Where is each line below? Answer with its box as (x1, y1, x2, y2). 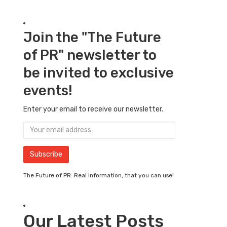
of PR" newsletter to (23, 46, 157, 63)
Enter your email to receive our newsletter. (23, 104, 163, 113)
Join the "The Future (23, 28, 161, 46)
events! (23, 82, 72, 99)
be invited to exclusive (23, 64, 174, 81)
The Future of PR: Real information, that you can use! (23, 171, 174, 179)
